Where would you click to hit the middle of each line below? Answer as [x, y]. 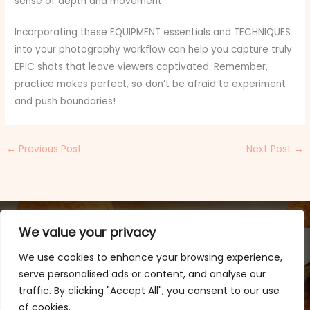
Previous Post [49, 149]
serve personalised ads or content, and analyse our [142, 274]
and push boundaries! [65, 102]
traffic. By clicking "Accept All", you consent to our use [149, 291]
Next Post [270, 149]
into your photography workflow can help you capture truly [154, 50]
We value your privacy [87, 232]
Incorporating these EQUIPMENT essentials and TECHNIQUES [153, 33]
